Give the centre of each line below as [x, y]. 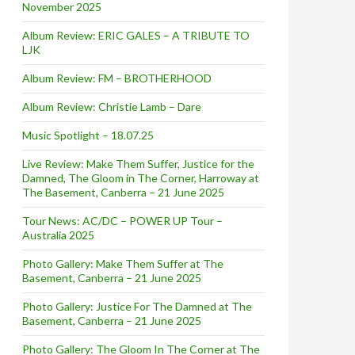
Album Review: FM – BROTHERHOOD [117, 78]
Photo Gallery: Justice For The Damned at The [137, 306]
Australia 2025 [58, 235]
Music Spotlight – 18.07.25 [88, 135]
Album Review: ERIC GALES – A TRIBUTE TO [136, 35]
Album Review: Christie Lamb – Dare [112, 106]
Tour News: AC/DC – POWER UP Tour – [122, 220]
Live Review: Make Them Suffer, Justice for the [138, 163]
